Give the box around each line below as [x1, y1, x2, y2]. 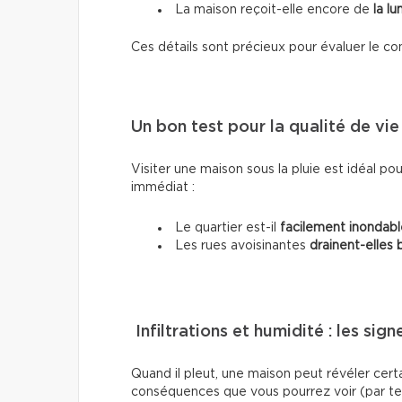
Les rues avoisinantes [175, 239, 310, 252]
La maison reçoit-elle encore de [175, 3, 370, 16]
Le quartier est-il [175, 221, 280, 234]
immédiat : [131, 180, 195, 194]
